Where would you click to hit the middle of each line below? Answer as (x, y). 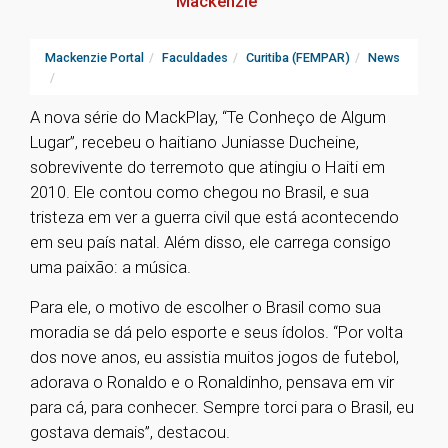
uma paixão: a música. (114, 267)
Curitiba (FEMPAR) (298, 58)
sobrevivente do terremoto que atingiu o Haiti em (207, 167)
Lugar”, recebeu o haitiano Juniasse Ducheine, (194, 142)
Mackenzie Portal (94, 58)
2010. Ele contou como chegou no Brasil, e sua (199, 192)
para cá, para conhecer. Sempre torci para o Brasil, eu (222, 407)
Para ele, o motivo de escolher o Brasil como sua (205, 307)
